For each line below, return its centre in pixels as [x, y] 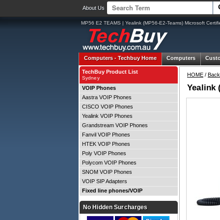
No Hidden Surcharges [115, 207]
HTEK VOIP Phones [106, 144]
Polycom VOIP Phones [109, 163]
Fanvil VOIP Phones [106, 135]
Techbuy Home [137, 58]
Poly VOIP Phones [104, 153]
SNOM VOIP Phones [107, 172]
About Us [94, 8]
